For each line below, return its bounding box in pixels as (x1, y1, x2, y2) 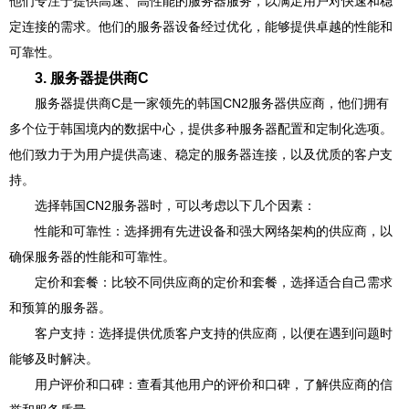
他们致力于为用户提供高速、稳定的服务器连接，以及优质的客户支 (9, 147, 393, 162)
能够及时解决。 (9, 351, 99, 366)
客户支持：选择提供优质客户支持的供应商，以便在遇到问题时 (35, 326, 393, 341)
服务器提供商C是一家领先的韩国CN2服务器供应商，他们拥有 (35, 96, 389, 110)
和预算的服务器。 (9, 300, 111, 315)
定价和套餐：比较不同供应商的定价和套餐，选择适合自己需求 (35, 275, 393, 289)
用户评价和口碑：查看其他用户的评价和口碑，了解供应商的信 (35, 377, 393, 392)
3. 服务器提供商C (35, 69, 149, 86)
